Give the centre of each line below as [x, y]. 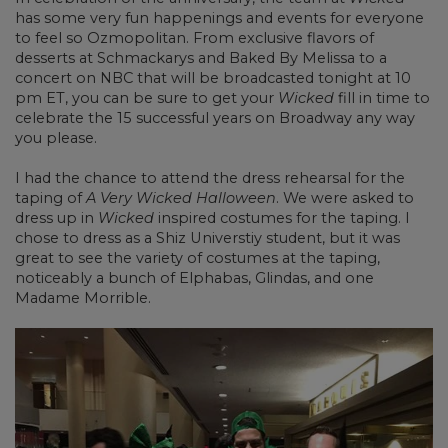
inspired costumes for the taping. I [282, 217]
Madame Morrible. [83, 297]
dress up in [56, 217]
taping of [50, 197]
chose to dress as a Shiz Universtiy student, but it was [207, 237]
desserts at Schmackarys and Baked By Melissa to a [201, 57]
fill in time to [382, 97]
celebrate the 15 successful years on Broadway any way [215, 117]
